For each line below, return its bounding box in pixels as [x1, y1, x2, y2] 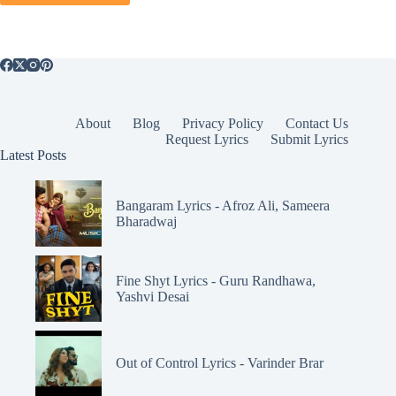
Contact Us [286, 115, 349, 131]
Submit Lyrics [270, 131, 349, 147]
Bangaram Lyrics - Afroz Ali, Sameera [116, 197, 330, 213]
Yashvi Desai [116, 288, 189, 304]
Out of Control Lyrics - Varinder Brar [116, 355, 324, 371]
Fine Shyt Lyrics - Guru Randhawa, [116, 272, 316, 288]
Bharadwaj [116, 213, 177, 229]
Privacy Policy [182, 115, 264, 131]
